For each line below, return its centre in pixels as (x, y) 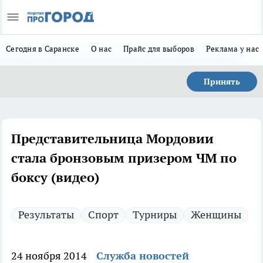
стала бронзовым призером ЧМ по (124, 158)
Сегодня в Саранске (43, 49)
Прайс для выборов (159, 49)
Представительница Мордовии (112, 139)
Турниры (155, 215)
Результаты (46, 215)
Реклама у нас (232, 49)
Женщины (216, 215)
